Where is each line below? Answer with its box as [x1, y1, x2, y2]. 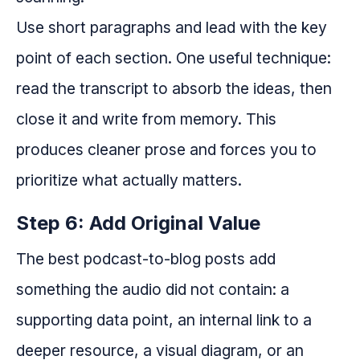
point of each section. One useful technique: [16, 48, 331, 68]
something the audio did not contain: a [16, 280, 289, 300]
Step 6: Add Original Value [16, 211, 260, 235]
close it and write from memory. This [16, 109, 276, 129]
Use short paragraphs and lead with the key [16, 18, 327, 38]
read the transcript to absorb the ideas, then [16, 79, 332, 99]
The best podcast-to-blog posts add [16, 249, 276, 269]
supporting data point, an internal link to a [16, 310, 312, 330]
